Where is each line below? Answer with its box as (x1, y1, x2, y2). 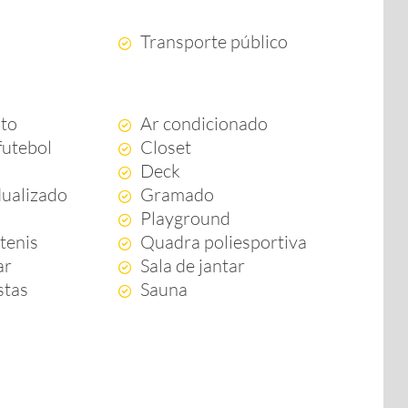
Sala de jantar (139, 254, 245, 277)
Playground (139, 207, 230, 229)
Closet (139, 136, 191, 158)
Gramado (139, 183, 214, 206)
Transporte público (139, 30, 288, 53)
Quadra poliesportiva (139, 230, 307, 253)
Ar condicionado (139, 112, 268, 135)
